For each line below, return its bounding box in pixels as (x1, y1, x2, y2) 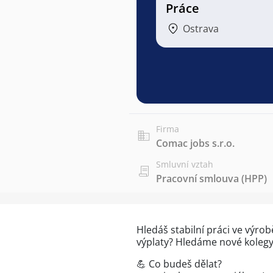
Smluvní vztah (156, 158, 213, 170)
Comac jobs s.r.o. (156, 136, 235, 150)
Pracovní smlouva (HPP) (156, 172, 267, 185)
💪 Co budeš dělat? (136, 257, 222, 271)
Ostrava (183, 22, 219, 35)
